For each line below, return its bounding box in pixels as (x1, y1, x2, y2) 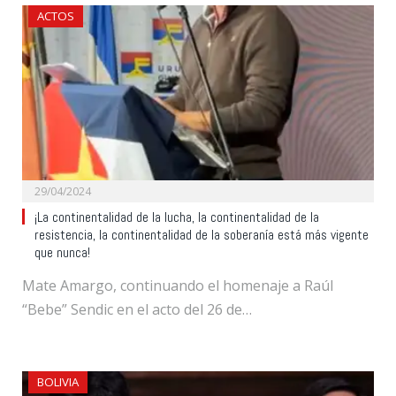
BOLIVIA (37, 373, 79, 390)
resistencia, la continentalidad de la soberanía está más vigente (34, 225, 369, 244)
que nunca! (34, 243, 90, 262)
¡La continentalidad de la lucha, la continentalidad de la (34, 208, 319, 226)
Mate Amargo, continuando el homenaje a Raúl (22, 275, 333, 295)
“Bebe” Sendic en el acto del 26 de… (22, 299, 252, 319)
